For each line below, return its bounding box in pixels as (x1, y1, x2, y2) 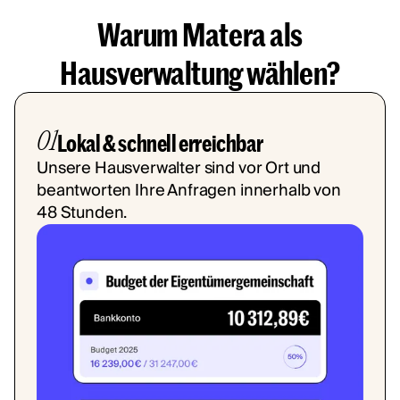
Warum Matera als (97, 15, 303, 54)
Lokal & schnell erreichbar (56, 129, 263, 157)
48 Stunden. (37, 199, 128, 228)
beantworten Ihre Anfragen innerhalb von (37, 177, 341, 205)
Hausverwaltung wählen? (60, 54, 340, 92)
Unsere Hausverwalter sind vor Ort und (37, 154, 321, 183)
